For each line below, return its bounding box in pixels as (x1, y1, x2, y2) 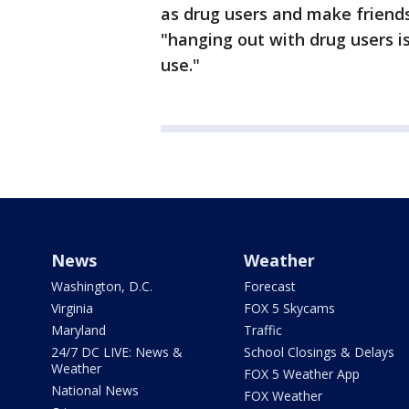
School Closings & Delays (243, 343, 394, 361)
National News (51, 382, 139, 399)
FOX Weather (243, 387, 322, 404)
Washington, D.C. (51, 278, 152, 295)
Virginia (51, 299, 93, 317)
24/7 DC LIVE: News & (51, 343, 183, 361)
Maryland (51, 321, 106, 339)
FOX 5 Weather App (243, 365, 360, 383)
